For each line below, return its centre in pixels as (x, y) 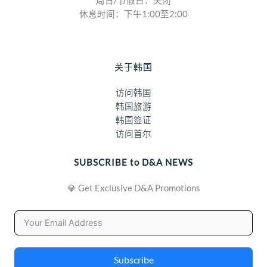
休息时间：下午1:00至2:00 (133, 14)
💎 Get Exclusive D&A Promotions (133, 188)
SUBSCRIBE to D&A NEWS (133, 162)
